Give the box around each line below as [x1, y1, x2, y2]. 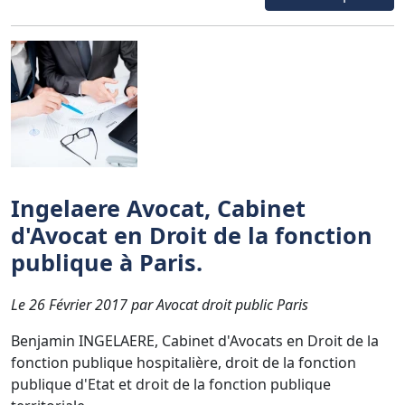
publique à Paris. [11, 246, 202, 278]
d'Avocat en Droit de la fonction [11, 219, 372, 250]
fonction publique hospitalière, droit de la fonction [11, 352, 356, 372]
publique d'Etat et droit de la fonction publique [11, 373, 331, 394]
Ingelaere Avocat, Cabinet [11, 192, 306, 223]
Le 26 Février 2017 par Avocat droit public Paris [11, 294, 308, 315]
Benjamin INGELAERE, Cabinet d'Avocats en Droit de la [11, 330, 379, 351]
